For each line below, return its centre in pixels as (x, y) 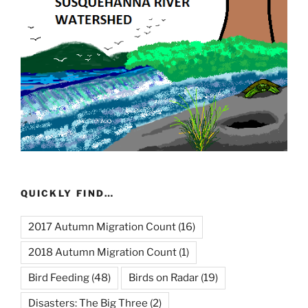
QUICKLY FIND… (68, 194)
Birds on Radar (164, 277)
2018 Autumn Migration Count (102, 252)
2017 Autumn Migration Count (102, 227)
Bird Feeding (59, 277)
